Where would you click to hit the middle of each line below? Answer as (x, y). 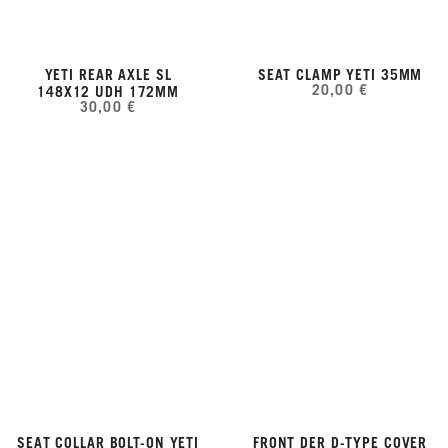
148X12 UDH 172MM (108, 92)
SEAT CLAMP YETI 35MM (340, 75)
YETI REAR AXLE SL (108, 75)
